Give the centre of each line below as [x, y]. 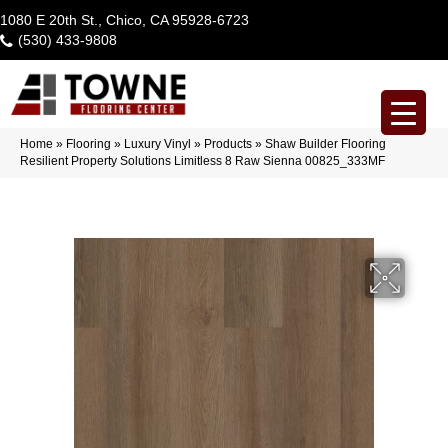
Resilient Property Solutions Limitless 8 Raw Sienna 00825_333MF [202, 160]
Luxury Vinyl [157, 143]
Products [228, 143]
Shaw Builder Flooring [325, 143]
